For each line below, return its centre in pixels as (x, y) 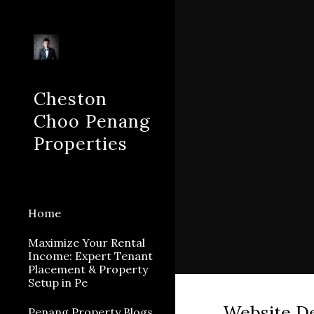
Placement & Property (88, 269)
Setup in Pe (58, 282)
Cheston (70, 99)
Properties (81, 144)
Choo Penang (92, 121)
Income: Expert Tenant (90, 256)
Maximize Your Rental (87, 243)
